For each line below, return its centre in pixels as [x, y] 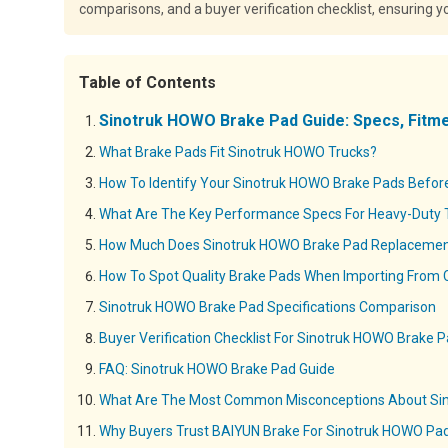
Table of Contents [147, 82]
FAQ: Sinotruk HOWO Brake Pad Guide [217, 369]
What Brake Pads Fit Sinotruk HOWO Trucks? [238, 152]
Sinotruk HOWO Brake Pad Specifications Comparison [267, 307]
